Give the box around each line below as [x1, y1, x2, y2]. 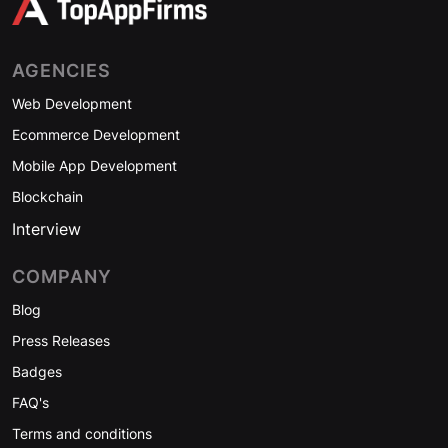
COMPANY [12, 266, 112, 288]
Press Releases [12, 332, 110, 350]
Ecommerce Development [12, 126, 180, 144]
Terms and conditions [12, 425, 152, 443]
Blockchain [12, 188, 83, 206]
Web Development [12, 95, 132, 113]
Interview [12, 219, 81, 240]
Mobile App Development [12, 157, 177, 175]
